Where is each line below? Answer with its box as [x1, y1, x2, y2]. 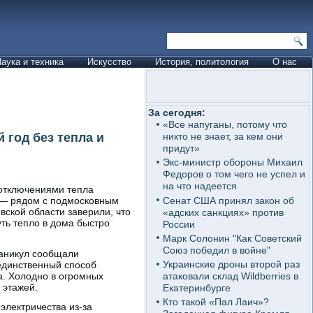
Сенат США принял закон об [162, 194, 294, 206]
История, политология [155, 57, 249, 67]
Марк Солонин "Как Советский [162, 232, 302, 244]
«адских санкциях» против [162, 206, 284, 218]
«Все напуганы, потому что [162, 119, 287, 130]
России [162, 218, 195, 230]
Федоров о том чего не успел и [162, 168, 305, 180]
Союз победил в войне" [162, 244, 270, 256]
